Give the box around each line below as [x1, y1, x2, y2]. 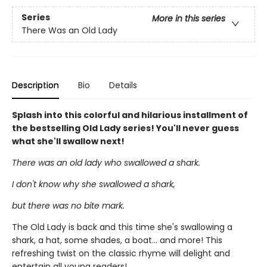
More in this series [152, 13, 225, 25]
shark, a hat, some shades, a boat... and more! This [12, 234, 222, 247]
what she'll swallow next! [12, 135, 125, 148]
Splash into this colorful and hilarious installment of [12, 109, 248, 122]
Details [109, 79, 137, 92]
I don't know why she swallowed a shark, [12, 178, 175, 191]
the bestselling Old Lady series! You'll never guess [12, 122, 239, 135]
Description [12, 79, 59, 92]
